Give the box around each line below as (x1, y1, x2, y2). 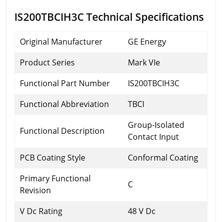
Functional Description (20, 125, 105, 136)
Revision (20, 184, 51, 196)
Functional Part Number (20, 77, 110, 89)
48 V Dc (128, 205, 156, 217)
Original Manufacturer (20, 36, 103, 47)
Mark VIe (128, 56, 160, 68)
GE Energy (128, 36, 166, 47)
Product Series (20, 56, 75, 68)
